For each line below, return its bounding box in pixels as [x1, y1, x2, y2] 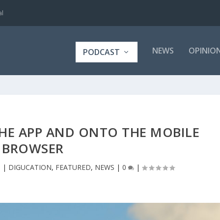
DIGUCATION [8, 163, 52, 172]
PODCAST [82, 47, 120, 57]
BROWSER [2, 139, 64, 157]
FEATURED [55, 163, 91, 172]
